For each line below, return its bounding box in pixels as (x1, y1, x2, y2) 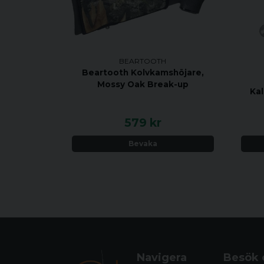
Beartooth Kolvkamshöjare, (81, 67, 204, 77)
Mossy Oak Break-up (97, 79, 189, 89)
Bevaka (128, 139, 157, 148)
